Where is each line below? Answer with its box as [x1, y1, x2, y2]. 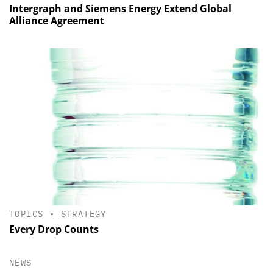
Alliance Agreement [9, 13, 104, 27]
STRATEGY [60, 208, 107, 220]
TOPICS [9, 208, 44, 220]
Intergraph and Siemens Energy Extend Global [9, 1, 232, 15]
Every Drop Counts [9, 222, 99, 236]
